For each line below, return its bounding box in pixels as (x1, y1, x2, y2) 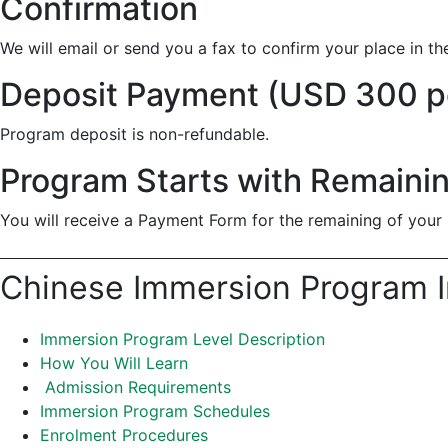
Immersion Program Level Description (40, 329, 325, 349)
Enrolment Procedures (40, 425, 208, 445)
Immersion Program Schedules (40, 401, 270, 421)
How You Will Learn (40, 353, 188, 373)
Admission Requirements (45, 377, 231, 397)
